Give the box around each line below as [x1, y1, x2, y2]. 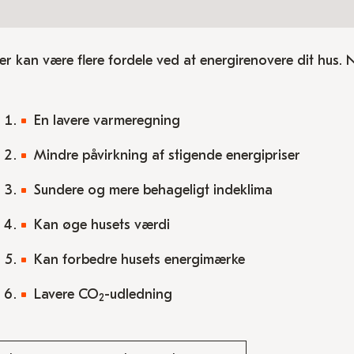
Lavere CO [33, 286, 99, 303]
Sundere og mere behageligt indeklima [33, 182, 273, 198]
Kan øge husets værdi [33, 217, 170, 233]
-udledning [104, 286, 172, 303]
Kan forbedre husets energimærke [33, 251, 245, 268]
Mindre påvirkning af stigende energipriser [33, 147, 300, 164]
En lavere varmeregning [33, 112, 180, 129]
